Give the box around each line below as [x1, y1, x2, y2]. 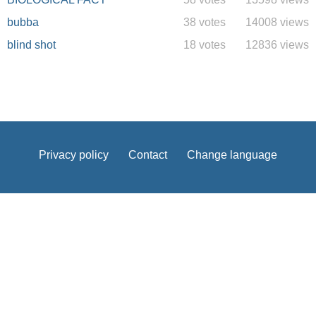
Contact [128, 149, 167, 161]
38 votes [183, 16, 226, 28]
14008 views [245, 16, 309, 28]
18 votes [183, 39, 226, 51]
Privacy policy [39, 149, 109, 161]
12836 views [245, 39, 309, 51]
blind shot [7, 39, 56, 51]
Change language [187, 149, 277, 161]
